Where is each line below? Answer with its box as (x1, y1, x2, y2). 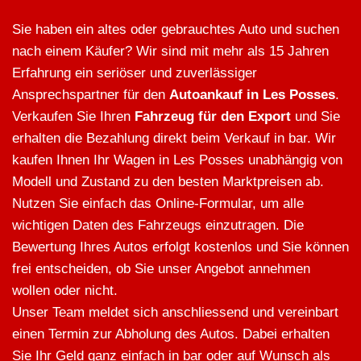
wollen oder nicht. (12, 283, 118, 299)
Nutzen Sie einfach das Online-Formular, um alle (12, 196, 304, 212)
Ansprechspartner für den (12, 87, 169, 103)
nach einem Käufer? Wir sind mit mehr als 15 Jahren (12, 44, 329, 60)
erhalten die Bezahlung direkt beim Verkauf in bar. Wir (12, 131, 336, 147)
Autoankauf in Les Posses (169, 87, 335, 103)
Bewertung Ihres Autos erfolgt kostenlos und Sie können (12, 239, 349, 255)
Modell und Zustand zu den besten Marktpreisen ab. (12, 174, 324, 190)
